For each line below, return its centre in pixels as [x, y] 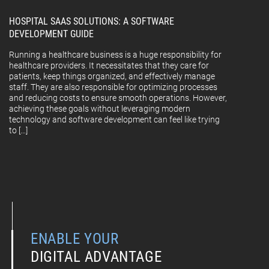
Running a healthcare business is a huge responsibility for [115, 55]
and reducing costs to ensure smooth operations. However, [118, 98]
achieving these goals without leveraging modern [100, 109]
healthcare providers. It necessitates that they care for [109, 66]
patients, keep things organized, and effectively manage [112, 77]
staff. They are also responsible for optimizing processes [113, 87]
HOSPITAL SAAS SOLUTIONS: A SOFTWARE [92, 22]
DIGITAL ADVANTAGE [96, 257]
